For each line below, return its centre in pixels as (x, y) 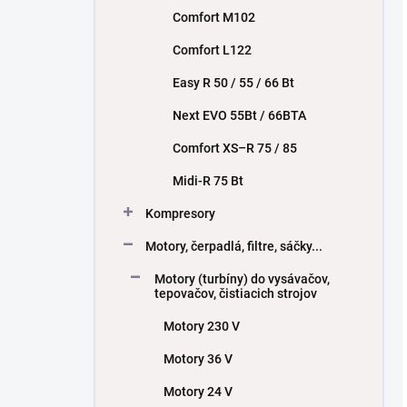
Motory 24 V (198, 392)
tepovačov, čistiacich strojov (236, 293)
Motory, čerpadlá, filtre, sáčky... (234, 246)
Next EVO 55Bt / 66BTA (239, 115)
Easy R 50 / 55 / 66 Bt (233, 83)
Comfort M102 (214, 17)
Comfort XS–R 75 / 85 (235, 148)
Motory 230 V (202, 326)
